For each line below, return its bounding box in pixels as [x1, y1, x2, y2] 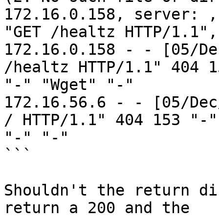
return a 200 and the [4, 199, 190, 217]
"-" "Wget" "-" [4, 76, 134, 94]
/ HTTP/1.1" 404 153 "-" [4, 111, 218, 129]
